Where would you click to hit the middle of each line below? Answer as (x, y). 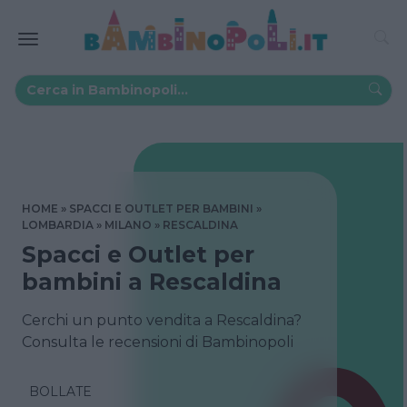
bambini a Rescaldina (152, 281)
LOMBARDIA (58, 224)
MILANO (128, 224)
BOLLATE (60, 391)
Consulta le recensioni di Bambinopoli (158, 342)
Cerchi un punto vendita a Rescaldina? (162, 320)
